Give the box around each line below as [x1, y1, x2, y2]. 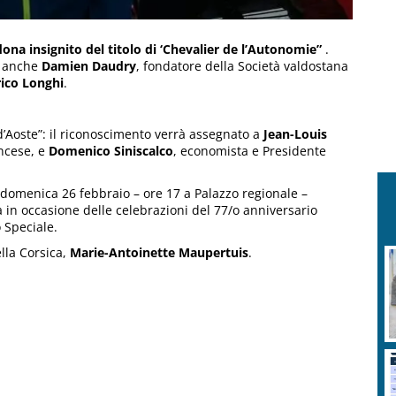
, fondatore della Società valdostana [136, 57, 348, 75]
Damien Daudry [42, 57, 136, 75]
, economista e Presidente [173, 142, 326, 160]
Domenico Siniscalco [45, 142, 173, 160]
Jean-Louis [263, 126, 327, 143]
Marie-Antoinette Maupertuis [70, 244, 248, 262]
